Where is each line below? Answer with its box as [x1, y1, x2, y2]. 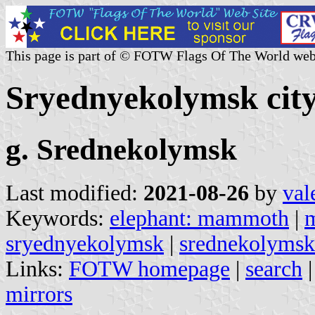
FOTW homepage [69, 256, 230, 281]
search [245, 256, 302, 281]
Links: [6, 256, 69, 281]
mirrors [6, 281, 72, 307]
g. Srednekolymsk [6, 132, 237, 166]
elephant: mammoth [110, 205, 289, 231]
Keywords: [6, 205, 110, 231]
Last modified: [6, 180, 143, 205]
